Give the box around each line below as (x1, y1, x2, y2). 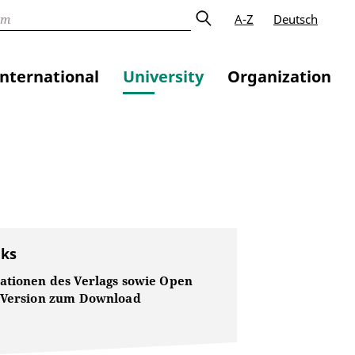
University (123, 66, 204, 88)
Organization (227, 66, 331, 88)
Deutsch (273, 11, 318, 28)
